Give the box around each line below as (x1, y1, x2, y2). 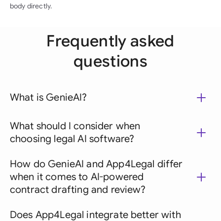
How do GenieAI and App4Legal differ (10, 158, 183, 170)
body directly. (10, 1, 52, 10)
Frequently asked (46, 31, 175, 51)
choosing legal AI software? (10, 133, 135, 145)
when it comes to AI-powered (10, 171, 144, 183)
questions (74, 51, 147, 71)
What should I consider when (10, 120, 141, 132)
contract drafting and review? (10, 184, 146, 196)
